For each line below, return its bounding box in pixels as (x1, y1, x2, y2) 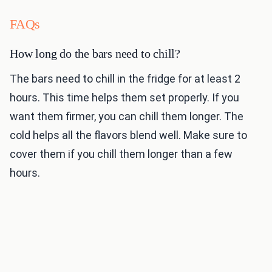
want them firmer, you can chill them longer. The (10, 109, 243, 123)
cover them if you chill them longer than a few (10, 147, 233, 160)
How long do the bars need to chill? (10, 46, 180, 60)
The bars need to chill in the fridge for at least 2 (10, 72, 240, 85)
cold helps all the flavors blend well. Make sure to (10, 128, 247, 141)
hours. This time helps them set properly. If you (10, 90, 239, 104)
